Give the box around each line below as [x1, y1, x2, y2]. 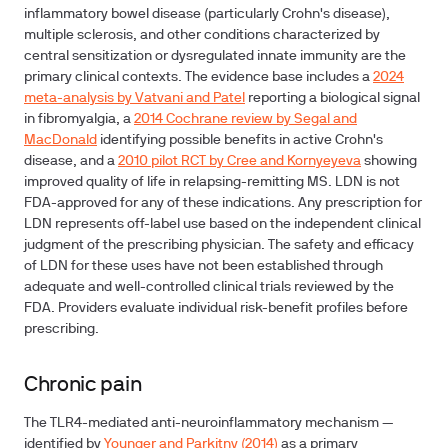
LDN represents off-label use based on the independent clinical [24, 218, 421, 231]
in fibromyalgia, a [24, 113, 134, 126]
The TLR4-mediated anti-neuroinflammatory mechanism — [24, 417, 394, 430]
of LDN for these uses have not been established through [24, 260, 383, 273]
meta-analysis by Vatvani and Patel [24, 92, 245, 105]
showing [361, 155, 417, 168]
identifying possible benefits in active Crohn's [97, 134, 383, 147]
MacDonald [24, 134, 97, 147]
